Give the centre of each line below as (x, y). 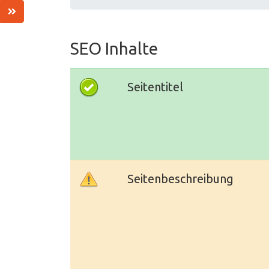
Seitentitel (155, 87)
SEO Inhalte (114, 48)
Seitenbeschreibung (180, 179)
